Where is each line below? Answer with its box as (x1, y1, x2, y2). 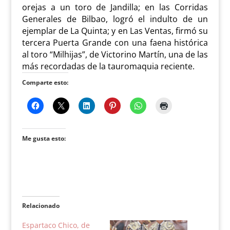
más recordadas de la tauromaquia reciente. (22, 61, 195, 72)
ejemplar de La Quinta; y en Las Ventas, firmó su (22, 25, 208, 37)
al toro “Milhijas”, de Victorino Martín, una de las (22, 49, 208, 61)
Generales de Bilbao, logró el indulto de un (22, 13, 208, 25)
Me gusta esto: (22, 134, 66, 143)
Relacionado (22, 201, 60, 210)
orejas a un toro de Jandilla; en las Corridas (22, 2, 208, 13)
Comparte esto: (22, 78, 68, 87)
